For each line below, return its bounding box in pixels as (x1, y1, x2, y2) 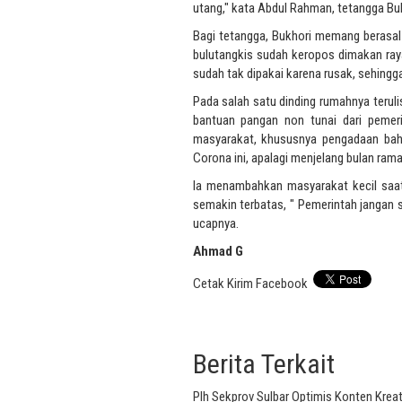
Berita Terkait (192, 348, 335, 380)
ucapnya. (192, 215, 239, 232)
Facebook (255, 275, 308, 293)
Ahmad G (192, 243, 243, 260)
